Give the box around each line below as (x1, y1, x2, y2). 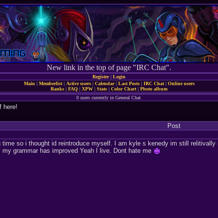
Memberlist (38, 81, 62, 86)
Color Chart (111, 86, 136, 91)
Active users (66, 81, 91, 86)
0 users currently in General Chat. (76, 95, 142, 100)
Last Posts (118, 81, 140, 86)
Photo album (140, 86, 167, 91)
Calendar (94, 81, 114, 86)
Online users (167, 81, 195, 86)
